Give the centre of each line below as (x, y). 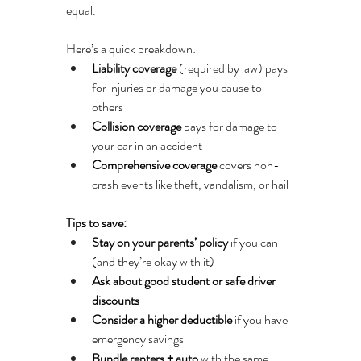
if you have (261, 320)
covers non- (248, 165)
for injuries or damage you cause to (178, 88)
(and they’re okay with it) (153, 262)
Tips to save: (96, 223)
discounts (116, 301)
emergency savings (138, 339)
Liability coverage (134, 68)
